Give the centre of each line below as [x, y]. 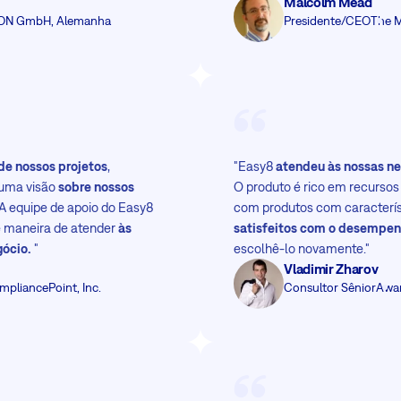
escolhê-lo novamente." [302, 248]
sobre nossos [97, 186]
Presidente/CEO [328, 20]
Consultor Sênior [330, 287]
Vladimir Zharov [331, 268]
